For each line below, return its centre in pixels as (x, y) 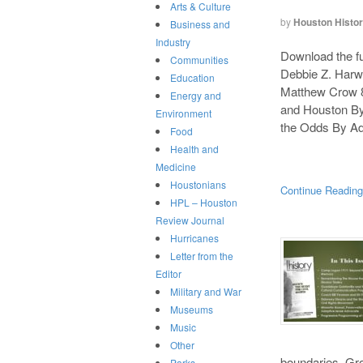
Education (192, 78)
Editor (169, 274)
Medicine (176, 167)
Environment (184, 113)
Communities (199, 60)
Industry (173, 42)
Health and (194, 149)
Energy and (196, 96)
